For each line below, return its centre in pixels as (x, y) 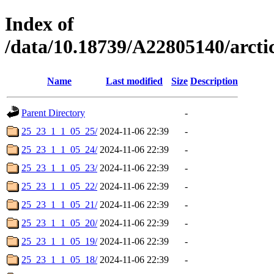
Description (214, 81)
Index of (39, 24)
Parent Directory (53, 113)
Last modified (134, 81)
